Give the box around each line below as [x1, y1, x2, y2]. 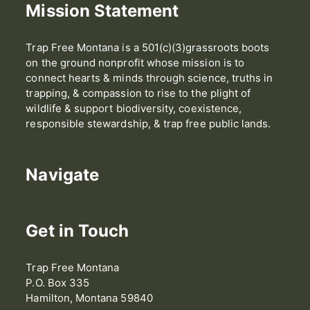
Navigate [26, 165, 99, 185]
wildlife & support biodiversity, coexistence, [26, 102, 242, 116]
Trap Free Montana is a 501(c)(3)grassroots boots [26, 41, 270, 55]
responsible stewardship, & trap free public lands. [26, 117, 271, 131]
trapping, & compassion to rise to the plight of [26, 86, 251, 100]
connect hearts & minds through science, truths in [26, 71, 273, 85]
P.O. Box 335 [26, 276, 90, 290]
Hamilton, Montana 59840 [26, 291, 153, 305]
